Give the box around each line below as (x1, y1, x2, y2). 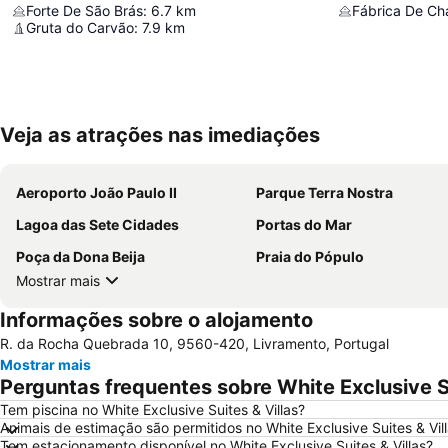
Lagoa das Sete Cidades (16, 216, 179, 233)
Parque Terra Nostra (256, 184, 393, 201)
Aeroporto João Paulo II (16, 184, 177, 201)
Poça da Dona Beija (16, 248, 145, 265)
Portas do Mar (256, 216, 352, 233)
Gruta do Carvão (26, 19, 134, 36)
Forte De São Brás (26, 2, 143, 19)
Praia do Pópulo (256, 248, 364, 265)
